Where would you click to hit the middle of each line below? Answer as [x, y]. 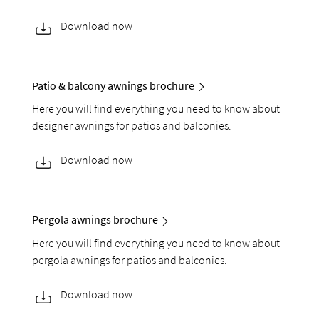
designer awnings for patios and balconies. [132, 126]
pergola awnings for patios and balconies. [130, 260]
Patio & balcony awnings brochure [114, 86]
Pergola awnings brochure [95, 220]
